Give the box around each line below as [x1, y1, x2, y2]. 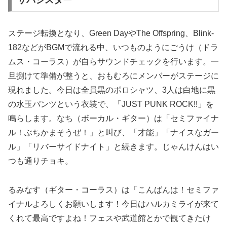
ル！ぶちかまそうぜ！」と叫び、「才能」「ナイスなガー [8, 128, 219, 137]
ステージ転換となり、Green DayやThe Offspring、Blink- [8, 29, 214, 38]
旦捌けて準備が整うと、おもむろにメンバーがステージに [8, 71, 219, 81]
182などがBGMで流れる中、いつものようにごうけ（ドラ [8, 43, 218, 52]
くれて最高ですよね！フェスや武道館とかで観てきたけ [8, 214, 211, 223]
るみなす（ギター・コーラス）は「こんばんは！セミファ [8, 185, 219, 195]
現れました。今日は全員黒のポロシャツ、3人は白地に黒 [8, 86, 215, 95]
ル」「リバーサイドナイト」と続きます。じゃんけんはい [8, 142, 219, 152]
